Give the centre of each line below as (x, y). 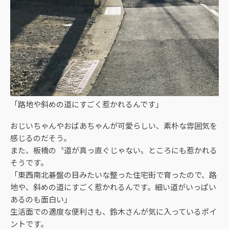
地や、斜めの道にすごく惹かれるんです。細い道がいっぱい (113, 187)
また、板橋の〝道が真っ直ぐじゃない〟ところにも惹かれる (114, 150)
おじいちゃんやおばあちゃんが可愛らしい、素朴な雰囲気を (114, 125)
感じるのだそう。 (41, 138)
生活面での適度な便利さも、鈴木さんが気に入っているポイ (113, 211)
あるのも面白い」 (41, 199)
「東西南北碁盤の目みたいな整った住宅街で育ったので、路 (113, 174)
